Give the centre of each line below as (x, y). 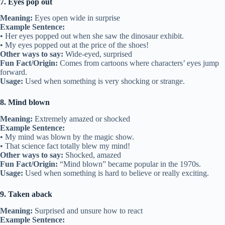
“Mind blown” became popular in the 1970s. (129, 164)
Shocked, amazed (92, 155)
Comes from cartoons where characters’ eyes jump (138, 63)
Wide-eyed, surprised (98, 54)
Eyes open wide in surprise (76, 18)
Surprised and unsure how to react (88, 210)
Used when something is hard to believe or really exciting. (116, 173)
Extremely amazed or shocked (81, 119)
